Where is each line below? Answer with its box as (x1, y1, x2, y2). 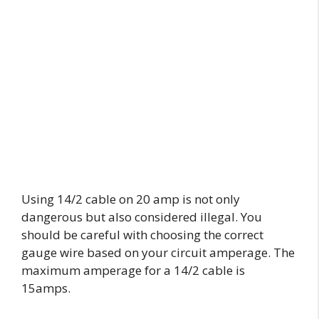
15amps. (21, 280, 73, 297)
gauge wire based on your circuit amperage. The (21, 244, 295, 261)
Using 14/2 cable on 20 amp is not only (21, 191, 240, 208)
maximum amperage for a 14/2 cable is (21, 262, 245, 279)
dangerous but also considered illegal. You (21, 209, 262, 226)
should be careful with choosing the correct (21, 226, 263, 244)
